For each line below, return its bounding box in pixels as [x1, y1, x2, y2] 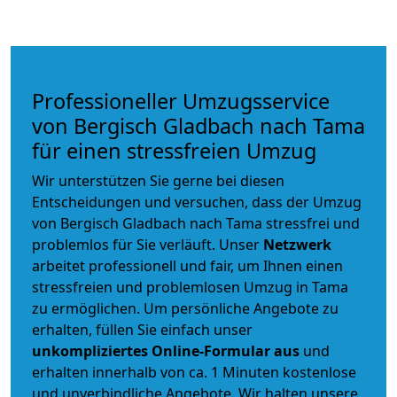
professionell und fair [89, 256, 230, 276]
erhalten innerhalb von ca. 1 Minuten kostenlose [32, 362, 356, 383]
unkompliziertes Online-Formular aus [32, 341, 300, 362]
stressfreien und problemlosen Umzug [32, 277, 292, 298]
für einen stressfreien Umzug [32, 136, 316, 166]
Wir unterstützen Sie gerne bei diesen [32, 171, 284, 191]
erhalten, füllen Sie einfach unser [32, 320, 253, 340]
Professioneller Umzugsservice [32, 87, 330, 116]
